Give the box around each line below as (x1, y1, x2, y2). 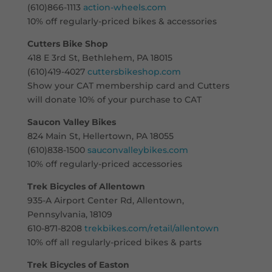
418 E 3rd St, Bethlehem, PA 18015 (27, 52, 172, 63)
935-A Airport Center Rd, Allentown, (27, 194, 184, 206)
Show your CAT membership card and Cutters (27, 80, 229, 91)
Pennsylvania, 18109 (27, 208, 112, 220)
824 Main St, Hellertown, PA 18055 (27, 130, 174, 141)
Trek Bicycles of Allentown (27, 180, 145, 192)
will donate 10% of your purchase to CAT (27, 93, 202, 105)
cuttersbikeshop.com (87, 66, 181, 77)
